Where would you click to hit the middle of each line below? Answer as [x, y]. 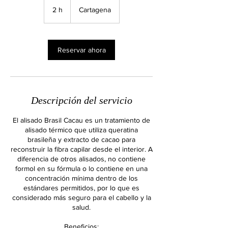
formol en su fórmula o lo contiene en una [81, 168]
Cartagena [95, 10]
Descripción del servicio [81, 100]
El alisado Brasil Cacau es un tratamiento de [81, 120]
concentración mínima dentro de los [81, 178]
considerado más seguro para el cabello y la [81, 197]
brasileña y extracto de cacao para [81, 139]
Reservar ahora [81, 50]
